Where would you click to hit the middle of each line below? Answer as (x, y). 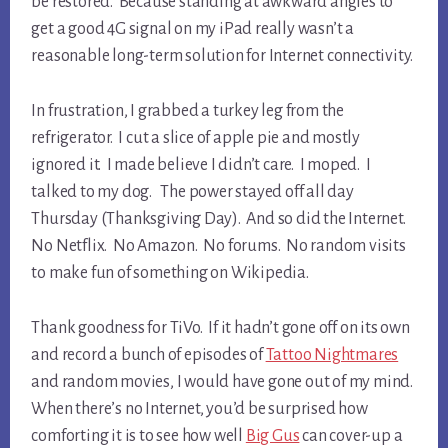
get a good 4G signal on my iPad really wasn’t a (192, 29)
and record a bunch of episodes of (148, 355)
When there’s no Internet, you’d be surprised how (199, 409)
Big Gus (272, 436)
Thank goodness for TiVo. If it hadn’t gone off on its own (220, 328)
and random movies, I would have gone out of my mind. (223, 382)
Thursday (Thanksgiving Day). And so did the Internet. (220, 219)
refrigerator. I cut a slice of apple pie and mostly (195, 138)
